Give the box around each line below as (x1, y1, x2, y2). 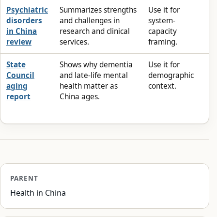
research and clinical (60, 26, 130, 36)
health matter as (60, 80, 118, 91)
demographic (148, 70, 194, 80)
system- (148, 15, 175, 26)
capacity (148, 26, 177, 36)
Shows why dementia (60, 59, 133, 70)
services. (60, 36, 89, 47)
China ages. (60, 91, 100, 102)
